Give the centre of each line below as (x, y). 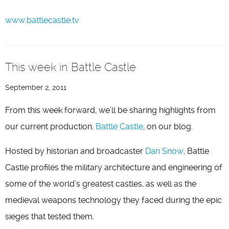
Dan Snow (164, 151)
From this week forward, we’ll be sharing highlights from (110, 110)
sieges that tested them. (50, 216)
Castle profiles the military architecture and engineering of (114, 167)
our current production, (50, 127)
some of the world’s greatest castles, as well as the (101, 184)
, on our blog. (168, 127)
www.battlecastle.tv (42, 20)
